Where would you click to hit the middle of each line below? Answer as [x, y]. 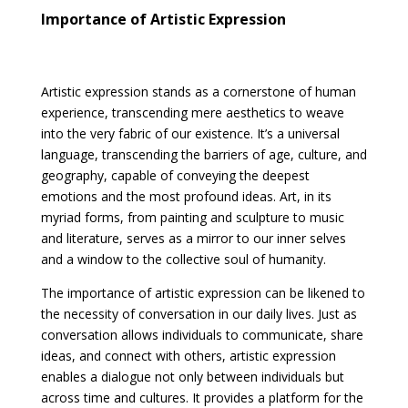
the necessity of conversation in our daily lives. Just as [199, 313]
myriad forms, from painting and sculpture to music [192, 217]
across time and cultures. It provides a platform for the [202, 397]
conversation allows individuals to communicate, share [202, 334]
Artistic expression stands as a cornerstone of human [198, 91]
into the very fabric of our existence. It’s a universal [190, 133]
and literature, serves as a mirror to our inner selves [193, 238]
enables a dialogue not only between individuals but [192, 376]
